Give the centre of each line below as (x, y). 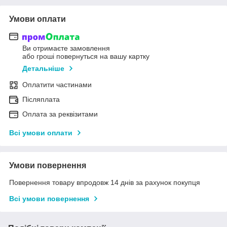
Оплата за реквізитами (60, 114)
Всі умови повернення (49, 199)
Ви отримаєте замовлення (66, 48)
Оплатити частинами (57, 85)
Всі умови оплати (41, 133)
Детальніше (43, 69)
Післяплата (41, 100)
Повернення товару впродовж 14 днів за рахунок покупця (105, 183)
